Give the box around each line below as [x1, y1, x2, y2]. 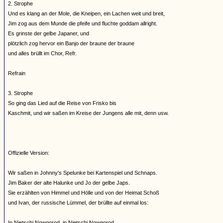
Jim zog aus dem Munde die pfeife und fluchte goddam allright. [8, 20, 157, 26]
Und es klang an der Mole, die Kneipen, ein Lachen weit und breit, [8, 10, 165, 16]
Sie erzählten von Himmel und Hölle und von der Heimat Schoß [8, 190, 159, 196]
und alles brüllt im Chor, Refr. [8, 50, 77, 56]
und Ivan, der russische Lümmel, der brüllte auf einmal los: [8, 200, 148, 206]
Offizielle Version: [8, 150, 49, 156]
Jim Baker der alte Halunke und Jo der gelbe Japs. [8, 180, 130, 186]
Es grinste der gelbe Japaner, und [8, 30, 89, 36]
